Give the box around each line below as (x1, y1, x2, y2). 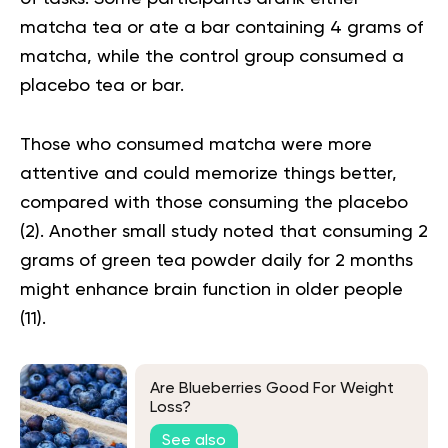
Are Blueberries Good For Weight (150, 381, 394, 398)
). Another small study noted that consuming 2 (35, 222, 428, 241)
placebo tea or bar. (20, 76, 189, 95)
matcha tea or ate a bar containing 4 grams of (20, 18, 423, 37)
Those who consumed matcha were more (20, 135, 372, 154)
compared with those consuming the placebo (20, 193, 408, 212)
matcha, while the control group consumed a (20, 47, 404, 66)
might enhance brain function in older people (20, 280, 403, 299)
